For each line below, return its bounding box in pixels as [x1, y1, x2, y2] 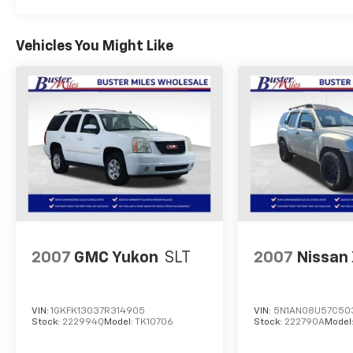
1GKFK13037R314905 [50, 307, 145, 317]
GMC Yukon [74, 249, 158, 266]
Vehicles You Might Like [16, 39, 173, 54]
